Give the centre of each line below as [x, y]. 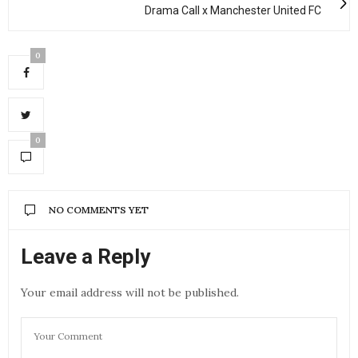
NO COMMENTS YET [99, 210]
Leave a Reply [86, 257]
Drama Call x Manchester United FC [233, 11]
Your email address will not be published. [130, 293]
